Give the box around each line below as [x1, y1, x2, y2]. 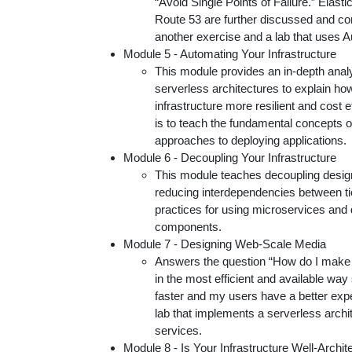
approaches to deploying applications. [155, 134, 346, 147]
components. [155, 220, 222, 233]
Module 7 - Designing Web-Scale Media [123, 237, 326, 251]
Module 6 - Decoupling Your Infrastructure [123, 151, 336, 164]
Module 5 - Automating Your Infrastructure [123, 47, 336, 60]
